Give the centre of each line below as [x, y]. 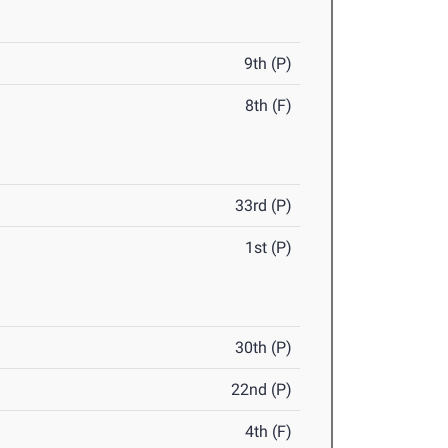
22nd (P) [262, 389]
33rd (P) [264, 205]
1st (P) [269, 247]
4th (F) [269, 431]
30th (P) [264, 347]
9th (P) [268, 63]
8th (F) [269, 105]
